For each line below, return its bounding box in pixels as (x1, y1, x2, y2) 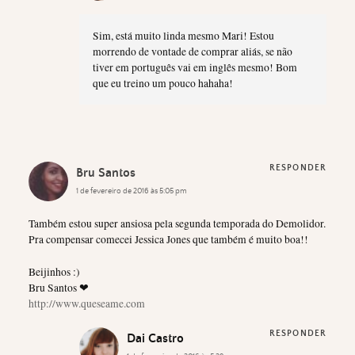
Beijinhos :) (29, 264, 80, 279)
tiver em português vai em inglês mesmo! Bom (92, 60, 297, 75)
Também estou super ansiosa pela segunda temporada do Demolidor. (29, 216, 326, 231)
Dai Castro (127, 331, 184, 346)
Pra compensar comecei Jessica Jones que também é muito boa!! (29, 232, 308, 247)
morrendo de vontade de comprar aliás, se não (92, 44, 292, 59)
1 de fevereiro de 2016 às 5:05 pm (76, 185, 187, 196)
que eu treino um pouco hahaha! (92, 76, 233, 91)
